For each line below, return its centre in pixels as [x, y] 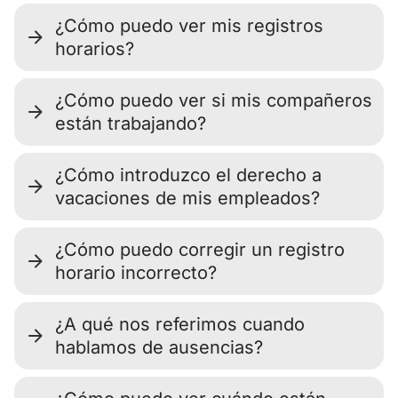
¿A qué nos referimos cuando [180, 324]
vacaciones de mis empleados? [187, 198]
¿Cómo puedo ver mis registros [189, 26]
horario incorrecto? [136, 273]
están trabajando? [131, 123]
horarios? [95, 49]
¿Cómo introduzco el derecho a [188, 175]
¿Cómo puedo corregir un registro [200, 250]
